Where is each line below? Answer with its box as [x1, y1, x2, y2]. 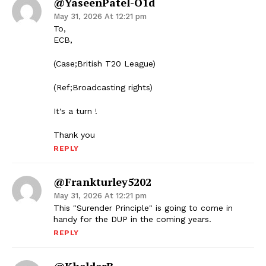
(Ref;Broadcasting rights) [53, 83, 153, 93]
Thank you [53, 130, 95, 140]
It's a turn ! [53, 106, 97, 116]
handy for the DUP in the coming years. [53, 214, 211, 224]
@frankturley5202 [53, 175, 151, 189]
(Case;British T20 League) [53, 59, 156, 69]
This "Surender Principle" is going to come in [53, 203, 233, 213]
